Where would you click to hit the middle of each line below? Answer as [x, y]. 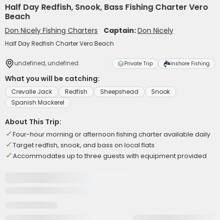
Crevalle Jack [32, 92]
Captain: [121, 30]
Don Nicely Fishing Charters [51, 30]
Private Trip [138, 64]
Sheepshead [119, 92]
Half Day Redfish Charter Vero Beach [59, 43]
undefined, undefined [46, 63]
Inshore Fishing [190, 64]
